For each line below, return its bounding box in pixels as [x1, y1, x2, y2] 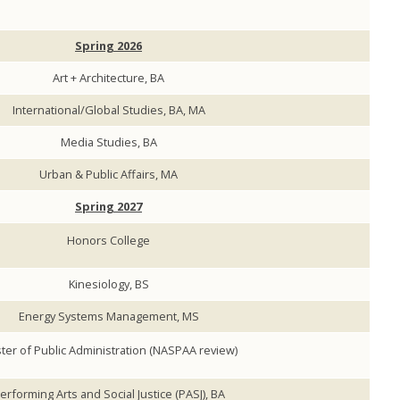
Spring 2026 [75, 37, 142, 54]
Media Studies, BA [60, 134, 157, 151]
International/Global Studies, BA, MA [12, 102, 205, 119]
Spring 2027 [75, 198, 142, 215]
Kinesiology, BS [68, 276, 149, 293]
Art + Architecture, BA [53, 70, 164, 87]
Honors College [67, 232, 150, 249]
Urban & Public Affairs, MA [39, 166, 178, 183]
